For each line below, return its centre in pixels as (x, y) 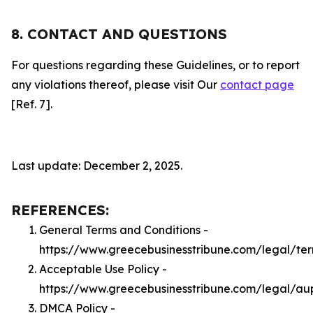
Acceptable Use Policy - (103, 269)
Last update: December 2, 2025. (97, 166)
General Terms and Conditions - (124, 230)
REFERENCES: (60, 210)
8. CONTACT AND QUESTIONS (119, 34)
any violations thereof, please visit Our (116, 85)
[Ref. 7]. (32, 104)
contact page (257, 85)
